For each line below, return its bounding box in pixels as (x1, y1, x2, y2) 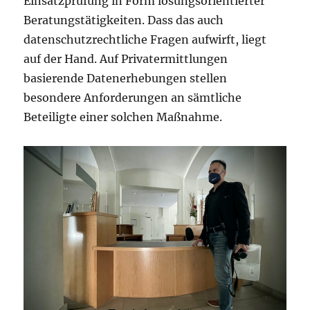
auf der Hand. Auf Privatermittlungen (24, 51, 228, 66)
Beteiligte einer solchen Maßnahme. (24, 109, 223, 124)
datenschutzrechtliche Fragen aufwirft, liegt (24, 32, 267, 46)
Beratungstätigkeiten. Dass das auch (24, 12, 224, 27)
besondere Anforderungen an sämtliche (24, 90, 242, 104)
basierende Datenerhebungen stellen (24, 71, 228, 85)
